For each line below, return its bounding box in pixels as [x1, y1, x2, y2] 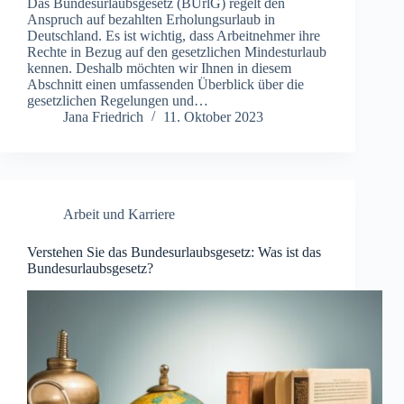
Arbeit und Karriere [63, 207, 175, 223]
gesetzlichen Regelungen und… [27, 93, 208, 109]
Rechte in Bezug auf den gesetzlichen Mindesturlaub [27, 44, 326, 60]
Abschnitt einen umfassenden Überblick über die [27, 77, 304, 93]
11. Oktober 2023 [163, 109, 263, 125]
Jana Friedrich [63, 109, 143, 125]
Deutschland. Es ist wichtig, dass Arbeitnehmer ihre [27, 28, 320, 44]
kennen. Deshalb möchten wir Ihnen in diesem [27, 60, 291, 77]
